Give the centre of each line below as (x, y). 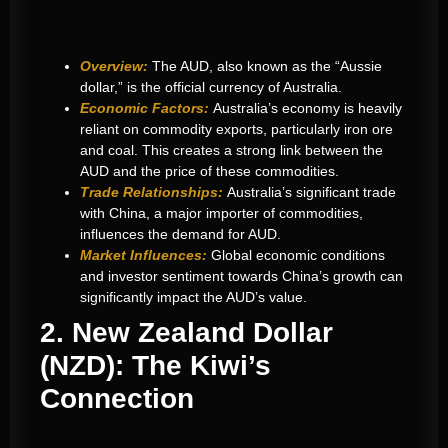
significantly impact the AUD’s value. (193, 297)
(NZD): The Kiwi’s (155, 366)
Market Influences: (143, 255)
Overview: (114, 66)
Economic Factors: (144, 108)
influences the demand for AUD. (180, 234)
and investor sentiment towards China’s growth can (241, 276)
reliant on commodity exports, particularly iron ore (236, 129)
